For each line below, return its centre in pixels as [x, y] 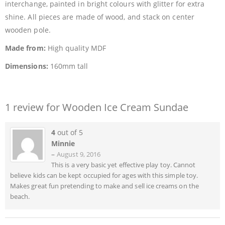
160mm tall [68, 66]
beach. [20, 197]
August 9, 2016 [79, 155]
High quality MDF [76, 48]
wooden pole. [28, 30]
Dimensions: [27, 66]
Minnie [63, 144]
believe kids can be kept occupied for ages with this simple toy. [104, 176]
